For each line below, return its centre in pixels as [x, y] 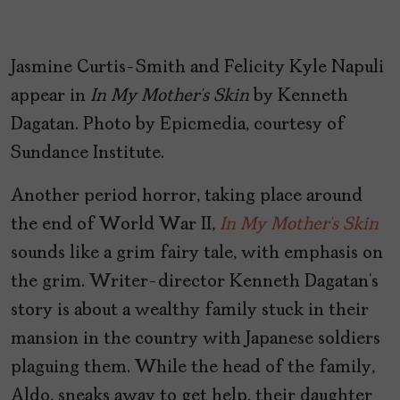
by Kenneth [299, 97]
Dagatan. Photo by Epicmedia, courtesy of [178, 125]
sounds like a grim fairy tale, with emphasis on [197, 254]
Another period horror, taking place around [187, 197]
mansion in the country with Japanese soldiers [196, 340]
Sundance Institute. [87, 154]
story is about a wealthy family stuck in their [190, 311]
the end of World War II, [115, 225]
